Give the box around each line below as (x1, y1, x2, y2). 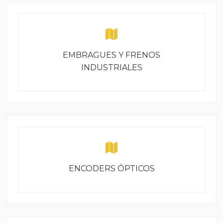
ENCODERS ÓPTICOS (68, 164, 155, 173)
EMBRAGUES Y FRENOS (63, 50, 160, 60)
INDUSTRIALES (81, 63, 142, 72)
